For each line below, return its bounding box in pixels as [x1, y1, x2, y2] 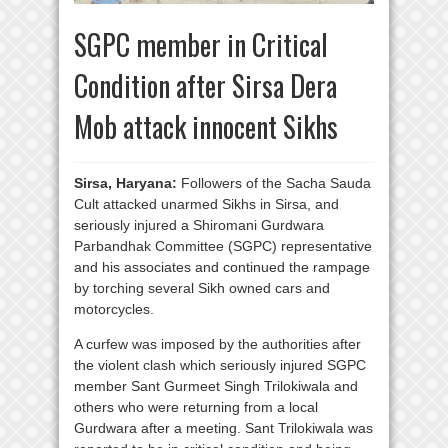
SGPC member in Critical [74, 23, 328, 65]
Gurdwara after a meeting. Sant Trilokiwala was [74, 419, 373, 436]
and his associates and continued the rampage [74, 258, 370, 275]
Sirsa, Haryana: [74, 174, 177, 191]
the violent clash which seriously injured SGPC [74, 356, 366, 373]
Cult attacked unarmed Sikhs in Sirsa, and [74, 195, 339, 212]
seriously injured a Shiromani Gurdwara [74, 216, 324, 233]
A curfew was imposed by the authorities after [74, 335, 361, 352]
